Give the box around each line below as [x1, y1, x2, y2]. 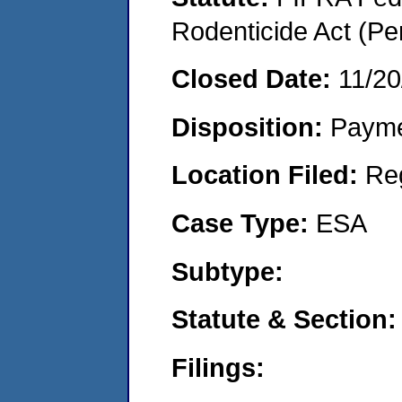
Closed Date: [171, 64, 338, 94]
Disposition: [171, 111, 330, 142]
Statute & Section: [171, 304, 397, 335]
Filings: [171, 352, 265, 382]
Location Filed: [171, 160, 365, 190]
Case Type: [171, 207, 316, 238]
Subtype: [171, 256, 284, 286]
